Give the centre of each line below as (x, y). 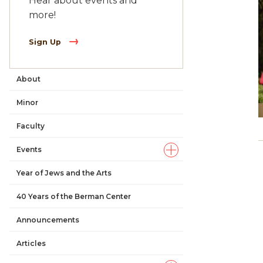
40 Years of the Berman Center (74, 196)
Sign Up (46, 42)
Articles (31, 243)
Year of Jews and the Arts (64, 173)
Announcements (48, 220)
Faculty (31, 126)
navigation (49, 114)
